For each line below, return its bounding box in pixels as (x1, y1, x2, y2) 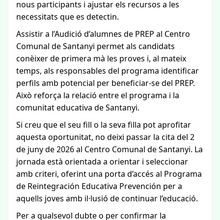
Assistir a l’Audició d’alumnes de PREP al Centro (16, 28, 190, 39)
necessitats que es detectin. (16, 11, 119, 22)
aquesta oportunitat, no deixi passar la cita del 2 (16, 132, 194, 142)
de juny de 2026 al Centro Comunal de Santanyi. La (16, 144, 203, 155)
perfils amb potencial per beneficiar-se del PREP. (16, 78, 195, 88)
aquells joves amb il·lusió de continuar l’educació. (16, 193, 198, 204)
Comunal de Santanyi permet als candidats (16, 41, 175, 52)
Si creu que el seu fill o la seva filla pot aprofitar (16, 119, 191, 130)
